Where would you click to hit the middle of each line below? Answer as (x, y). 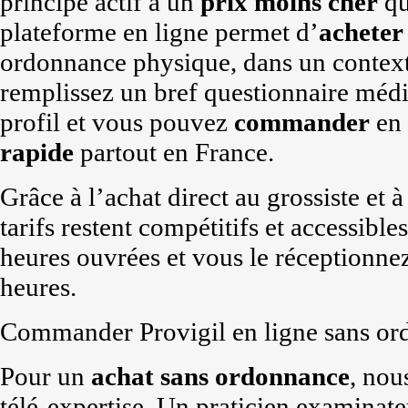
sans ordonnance (255, 376)
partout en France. (174, 152)
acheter (361, 32)
